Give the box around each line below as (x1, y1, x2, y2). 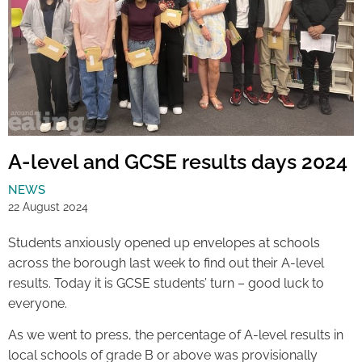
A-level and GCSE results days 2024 (8, 149, 347, 175)
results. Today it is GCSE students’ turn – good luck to (8, 276, 324, 292)
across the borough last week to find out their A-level (8, 255, 324, 271)
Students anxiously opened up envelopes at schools (8, 235, 320, 251)
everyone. (8, 296, 67, 312)
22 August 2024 (8, 200, 88, 214)
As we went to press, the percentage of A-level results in (8, 327, 343, 343)
